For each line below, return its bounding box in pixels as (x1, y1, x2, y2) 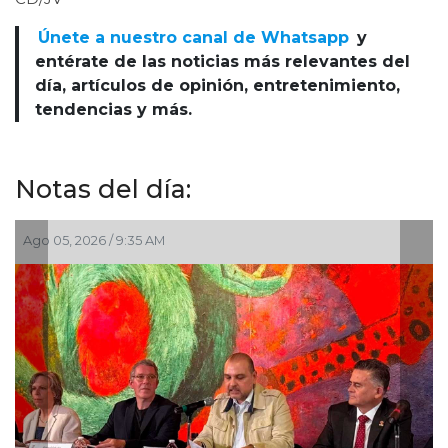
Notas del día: (15, 174, 191, 205)
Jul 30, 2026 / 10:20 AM (154, 233, 294, 249)
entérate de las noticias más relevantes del (35, 52, 410, 72)
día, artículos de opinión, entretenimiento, (35, 76, 400, 96)
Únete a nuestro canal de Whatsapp (38, 28, 350, 48)
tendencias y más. (35, 100, 192, 120)
